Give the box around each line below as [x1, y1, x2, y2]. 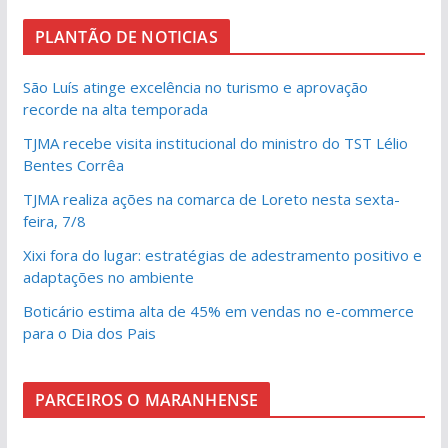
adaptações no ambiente [22, 266, 194, 287]
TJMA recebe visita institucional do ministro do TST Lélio [22, 132, 408, 153]
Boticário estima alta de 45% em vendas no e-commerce [22, 300, 414, 321]
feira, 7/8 [22, 210, 86, 231]
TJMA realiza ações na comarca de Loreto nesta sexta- [22, 188, 400, 209]
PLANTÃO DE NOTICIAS [34, 25, 218, 48]
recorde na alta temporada [22, 98, 208, 119]
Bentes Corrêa [22, 154, 124, 175]
